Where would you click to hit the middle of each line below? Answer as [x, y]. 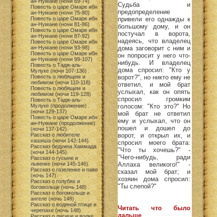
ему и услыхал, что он [154, 121]
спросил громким [154, 99]
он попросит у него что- [154, 55]
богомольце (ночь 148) [59, 187]
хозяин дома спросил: [154, 179]
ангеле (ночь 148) [52, 199]
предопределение [144, 12]
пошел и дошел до [154, 128]
